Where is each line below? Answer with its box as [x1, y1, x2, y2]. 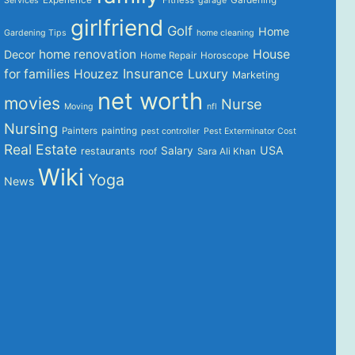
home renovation [39, 46, 137, 62]
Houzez [74, 66, 120, 82]
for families [4, 66, 71, 82]
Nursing [4, 119, 59, 137]
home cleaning [197, 27, 255, 38]
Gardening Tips [4, 27, 67, 38]
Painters [62, 124, 98, 136]
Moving [64, 101, 94, 112]
